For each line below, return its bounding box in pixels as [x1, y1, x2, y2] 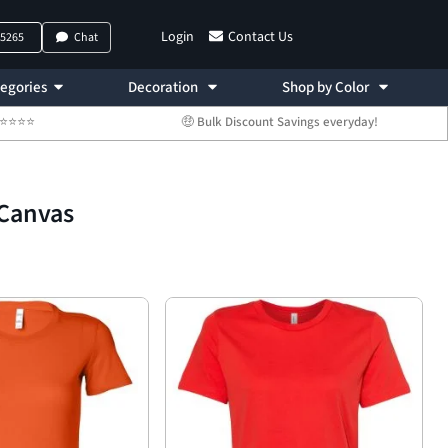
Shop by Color [282, 77, 373, 98]
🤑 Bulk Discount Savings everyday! [180, 113, 378, 131]
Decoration [128, 77, 202, 98]
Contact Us [227, 27, 293, 47]
